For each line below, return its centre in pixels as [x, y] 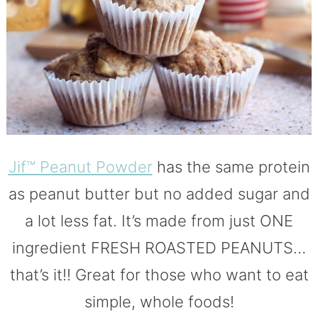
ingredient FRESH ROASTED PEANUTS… [159, 247]
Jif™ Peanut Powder [80, 166]
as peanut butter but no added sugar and [159, 193]
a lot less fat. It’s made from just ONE [159, 220]
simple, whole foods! [159, 301]
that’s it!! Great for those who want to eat [159, 274]
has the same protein [231, 166]
